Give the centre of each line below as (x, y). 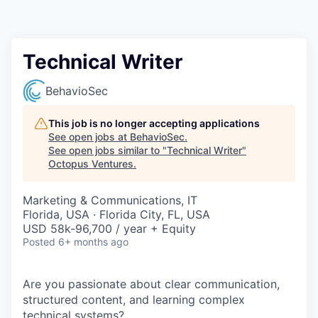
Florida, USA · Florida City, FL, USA (116, 214)
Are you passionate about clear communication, (151, 284)
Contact (32, 30)
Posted (39, 242)
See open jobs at (89, 137)
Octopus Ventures (91, 164)
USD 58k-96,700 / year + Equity (109, 229)
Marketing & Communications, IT (110, 200)
